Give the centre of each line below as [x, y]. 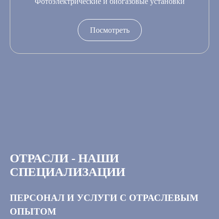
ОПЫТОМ [33, 212]
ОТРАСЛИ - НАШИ [64, 158]
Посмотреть [109, 30]
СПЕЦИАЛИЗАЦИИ [67, 172]
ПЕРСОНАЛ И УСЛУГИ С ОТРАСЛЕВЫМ [104, 198]
